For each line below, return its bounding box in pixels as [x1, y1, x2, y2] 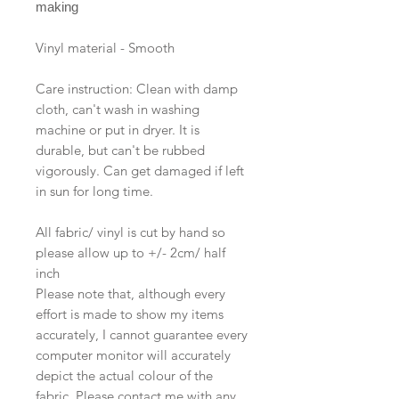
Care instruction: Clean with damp [36, 80, 238, 98]
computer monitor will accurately [36, 346, 231, 364]
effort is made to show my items [36, 305, 224, 323]
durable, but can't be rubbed [36, 142, 205, 159]
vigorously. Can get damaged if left [36, 162, 244, 180]
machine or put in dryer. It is [36, 121, 199, 139]
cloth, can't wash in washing [36, 101, 199, 118]
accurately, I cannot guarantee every [36, 326, 248, 344]
